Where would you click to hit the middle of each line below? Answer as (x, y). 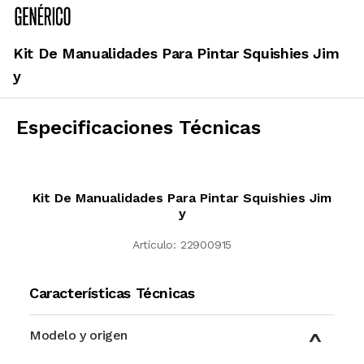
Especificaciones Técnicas (139, 127)
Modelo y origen (78, 335)
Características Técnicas (112, 292)
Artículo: (154, 244)
